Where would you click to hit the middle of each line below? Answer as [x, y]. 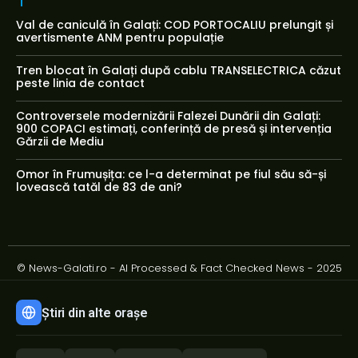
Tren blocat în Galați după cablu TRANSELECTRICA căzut [179, 71]
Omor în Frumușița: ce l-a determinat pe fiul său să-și [171, 175]
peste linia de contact [80, 84]
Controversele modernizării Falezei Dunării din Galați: [168, 116]
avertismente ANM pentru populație [120, 38]
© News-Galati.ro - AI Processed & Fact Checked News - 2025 [179, 268]
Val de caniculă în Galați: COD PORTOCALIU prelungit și [175, 25]
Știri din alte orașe [95, 312]
